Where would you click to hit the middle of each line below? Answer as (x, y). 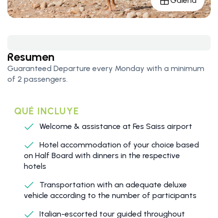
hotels (35, 166)
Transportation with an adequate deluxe (112, 184)
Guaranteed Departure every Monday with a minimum (106, 68)
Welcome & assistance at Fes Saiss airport (115, 126)
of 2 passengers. (37, 79)
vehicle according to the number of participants (110, 195)
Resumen (31, 56)
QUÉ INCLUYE (46, 111)
